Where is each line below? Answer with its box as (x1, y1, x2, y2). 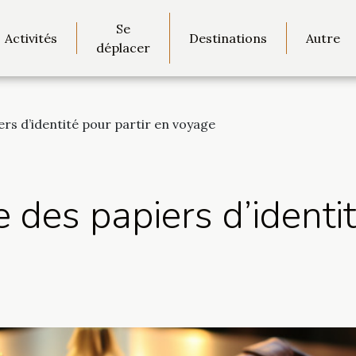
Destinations (189, 30, 267, 46)
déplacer (96, 40, 150, 56)
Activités (5, 30, 57, 46)
